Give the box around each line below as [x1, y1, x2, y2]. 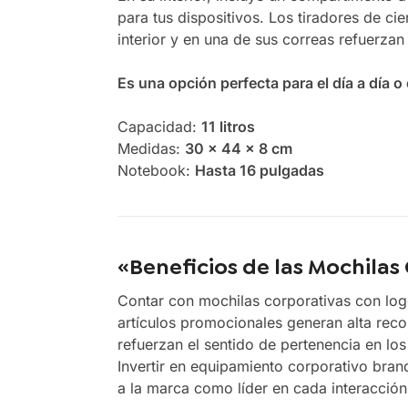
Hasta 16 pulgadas [194, 161, 324, 180]
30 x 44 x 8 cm [184, 139, 292, 158]
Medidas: [117, 139, 180, 158]
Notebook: [117, 161, 190, 180]
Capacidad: [117, 117, 197, 137]
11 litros [200, 117, 255, 137]
